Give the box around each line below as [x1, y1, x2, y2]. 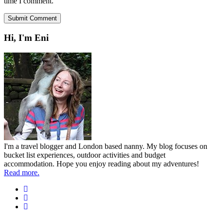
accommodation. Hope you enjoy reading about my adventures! [4, 159, 199, 168]
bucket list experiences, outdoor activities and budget [4, 150, 165, 159]
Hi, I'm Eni [4, 32, 49, 43]
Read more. [4, 168, 39, 177]
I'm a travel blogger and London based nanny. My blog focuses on [4, 142, 207, 150]
